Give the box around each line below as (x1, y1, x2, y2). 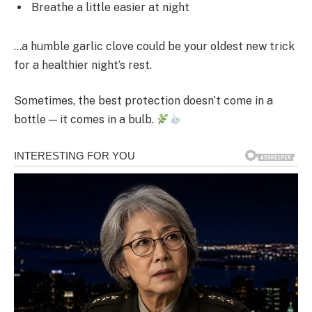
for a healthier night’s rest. (14, 58, 152, 72)
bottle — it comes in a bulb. (14, 113, 157, 127)
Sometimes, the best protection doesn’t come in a (14, 94, 273, 108)
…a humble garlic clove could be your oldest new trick (14, 39, 295, 53)
